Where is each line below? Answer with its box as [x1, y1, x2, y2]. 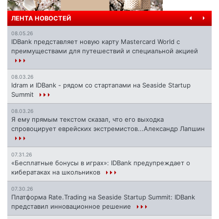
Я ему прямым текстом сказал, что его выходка [11, 115, 164, 124]
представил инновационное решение [11, 202, 133, 211]
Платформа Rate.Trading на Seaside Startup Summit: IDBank [11, 193, 195, 201]
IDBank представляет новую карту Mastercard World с [11, 38, 180, 46]
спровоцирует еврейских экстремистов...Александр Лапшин [11, 125, 205, 133]
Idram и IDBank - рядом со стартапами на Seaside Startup [11, 81, 191, 89]
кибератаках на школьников [11, 168, 102, 176]
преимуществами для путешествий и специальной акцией [11, 47, 198, 55]
